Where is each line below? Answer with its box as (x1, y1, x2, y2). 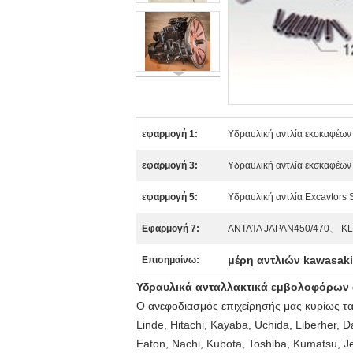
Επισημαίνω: (142, 255, 199, 266)
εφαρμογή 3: (142, 160, 198, 171)
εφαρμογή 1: (142, 128, 198, 139)
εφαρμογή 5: (142, 191, 198, 203)
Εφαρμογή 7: (142, 223, 199, 234)
